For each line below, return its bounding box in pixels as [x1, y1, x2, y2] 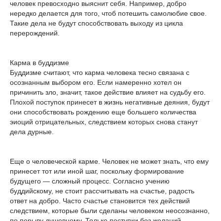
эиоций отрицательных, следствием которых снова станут [10, 118, 198, 126]
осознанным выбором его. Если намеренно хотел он [10, 78, 182, 86]
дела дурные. [10, 128, 54, 136]
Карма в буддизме [10, 59, 69, 67]
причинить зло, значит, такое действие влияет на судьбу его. [10, 88, 206, 96]
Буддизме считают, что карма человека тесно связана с [10, 69, 189, 76]
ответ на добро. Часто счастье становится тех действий [10, 197, 190, 205]
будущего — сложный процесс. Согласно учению [10, 177, 170, 185]
